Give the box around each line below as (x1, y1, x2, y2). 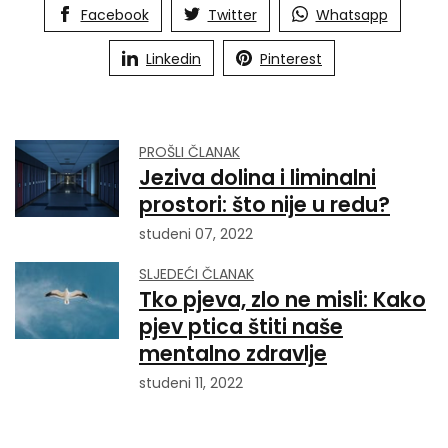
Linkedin (146, 48, 201, 69)
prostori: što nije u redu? (139, 189, 390, 219)
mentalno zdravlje (139, 338, 327, 368)
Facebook (80, 4, 149, 25)
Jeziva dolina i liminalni (139, 162, 376, 192)
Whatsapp (315, 4, 388, 25)
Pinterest (260, 48, 322, 69)
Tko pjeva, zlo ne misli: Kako (139, 284, 426, 314)
